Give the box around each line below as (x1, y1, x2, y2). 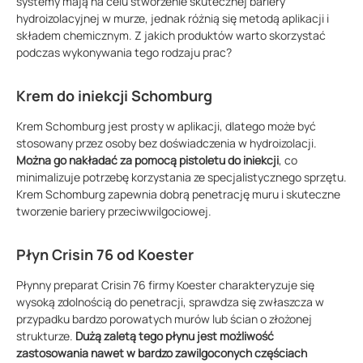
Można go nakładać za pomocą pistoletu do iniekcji (16, 152, 279, 169)
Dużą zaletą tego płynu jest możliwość (75, 328, 274, 344)
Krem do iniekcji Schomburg (16, 86, 212, 106)
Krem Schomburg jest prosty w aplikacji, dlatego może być (16, 118, 316, 135)
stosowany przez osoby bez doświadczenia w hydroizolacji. (16, 135, 317, 152)
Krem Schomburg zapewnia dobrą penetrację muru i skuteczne (16, 186, 340, 203)
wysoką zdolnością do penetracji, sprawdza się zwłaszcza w (16, 294, 324, 310)
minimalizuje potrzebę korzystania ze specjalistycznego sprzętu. (16, 169, 347, 186)
